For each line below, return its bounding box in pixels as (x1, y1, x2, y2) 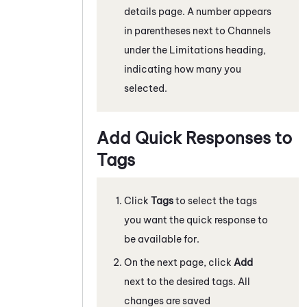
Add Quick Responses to (97, 127, 292, 148)
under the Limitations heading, (124, 43, 266, 56)
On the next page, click (124, 256, 234, 269)
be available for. (124, 232, 199, 245)
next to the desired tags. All (124, 275, 250, 288)
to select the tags (173, 194, 257, 207)
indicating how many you (124, 62, 241, 75)
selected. (124, 82, 167, 95)
